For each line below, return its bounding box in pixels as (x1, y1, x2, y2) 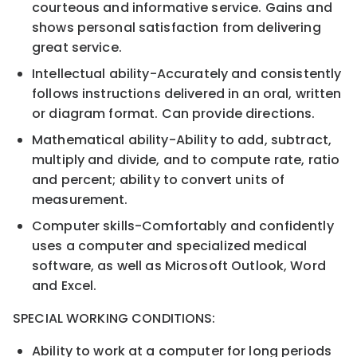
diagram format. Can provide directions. (49, 104, 316, 123)
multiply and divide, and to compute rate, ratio (32, 150, 340, 169)
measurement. (32, 190, 128, 209)
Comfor (142, 216, 193, 235)
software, (32, 256, 98, 275)
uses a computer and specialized (32, 236, 254, 255)
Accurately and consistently (156, 64, 342, 83)
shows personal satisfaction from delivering (32, 18, 321, 37)
